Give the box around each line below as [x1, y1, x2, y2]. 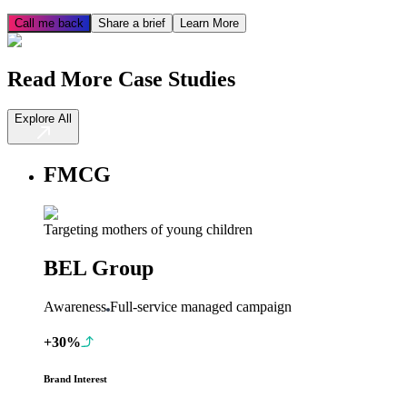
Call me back [15, 15, 84, 30]
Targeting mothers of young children [44, 222, 253, 238]
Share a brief [98, 15, 165, 30]
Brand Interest [44, 373, 107, 385]
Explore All [15, 112, 72, 126]
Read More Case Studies [7, 66, 235, 91]
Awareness [44, 299, 106, 315]
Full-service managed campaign [110, 299, 292, 315]
